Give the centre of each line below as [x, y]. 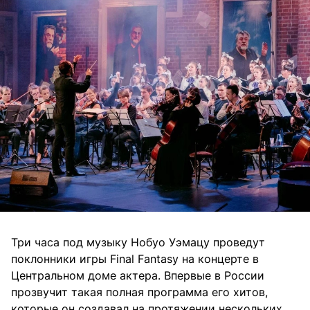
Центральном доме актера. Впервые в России [138, 276]
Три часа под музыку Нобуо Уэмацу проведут [138, 243]
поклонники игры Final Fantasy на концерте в [135, 259]
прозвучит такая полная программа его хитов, [139, 292]
